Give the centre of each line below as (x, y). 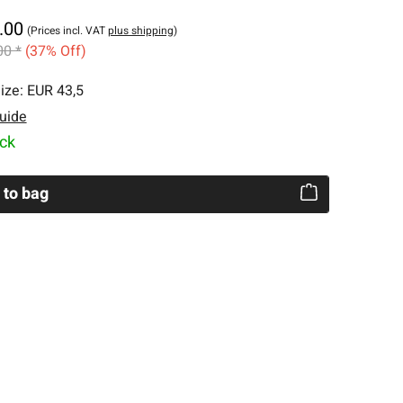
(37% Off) (55, 51)
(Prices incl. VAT (67, 31)
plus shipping (140, 31)
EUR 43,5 (55, 91)
